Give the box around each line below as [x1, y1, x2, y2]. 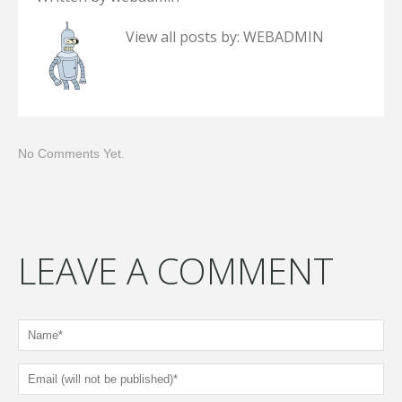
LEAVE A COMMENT [18, 245, 334, 295]
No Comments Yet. [18, 145, 125, 161]
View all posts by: [126, 26, 243, 47]
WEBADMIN [243, 26, 324, 47]
